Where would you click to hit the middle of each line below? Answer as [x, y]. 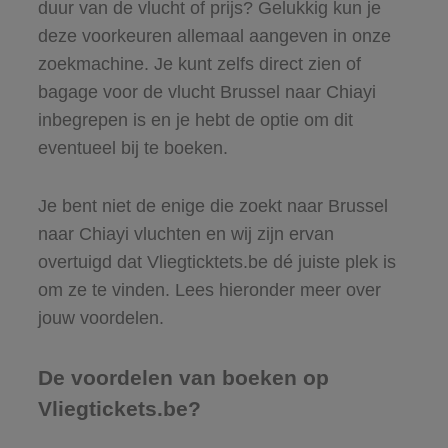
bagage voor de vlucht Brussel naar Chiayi [206, 91]
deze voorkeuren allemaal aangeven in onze [214, 35]
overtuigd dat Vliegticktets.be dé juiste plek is [216, 261]
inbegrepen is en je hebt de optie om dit [195, 119]
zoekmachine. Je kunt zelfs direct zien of [199, 63]
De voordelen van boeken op [183, 377]
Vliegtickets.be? [119, 408]
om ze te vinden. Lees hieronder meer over [209, 289]
